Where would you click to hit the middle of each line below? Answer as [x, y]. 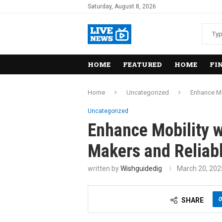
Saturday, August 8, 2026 [122, 6]
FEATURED [142, 65]
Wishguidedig [141, 169]
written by [104, 169]
